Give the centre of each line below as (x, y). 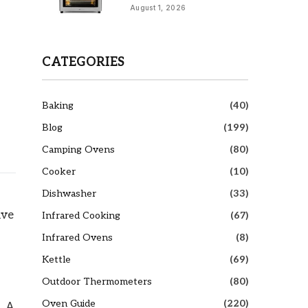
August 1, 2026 (158, 8)
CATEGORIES (83, 62)
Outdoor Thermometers (97, 281)
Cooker (59, 171)
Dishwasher (69, 193)
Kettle (56, 259)
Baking (58, 105)
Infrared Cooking (81, 215)
